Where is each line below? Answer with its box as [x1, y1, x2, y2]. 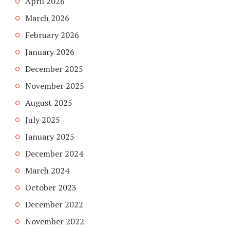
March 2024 [25, 164, 69, 176]
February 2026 [25, 29, 79, 41]
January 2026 [25, 46, 74, 57]
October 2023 [25, 181, 76, 193]
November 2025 [25, 80, 84, 91]
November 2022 [25, 215, 84, 227]
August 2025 [25, 97, 72, 108]
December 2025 [25, 63, 83, 74]
